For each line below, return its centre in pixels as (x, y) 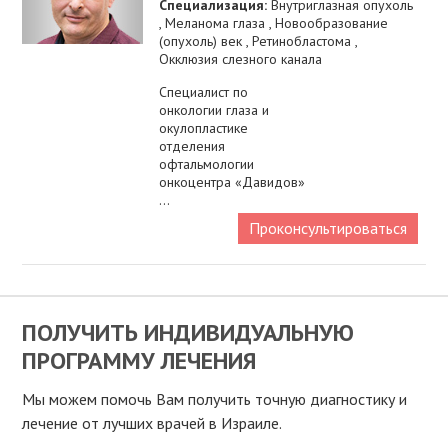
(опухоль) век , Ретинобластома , (258, 41)
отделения (192, 146)
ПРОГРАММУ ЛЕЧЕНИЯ (139, 361)
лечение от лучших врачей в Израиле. (152, 423)
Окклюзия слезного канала (241, 59)
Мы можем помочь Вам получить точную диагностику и (215, 399)
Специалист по (204, 92)
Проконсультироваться (327, 228)
